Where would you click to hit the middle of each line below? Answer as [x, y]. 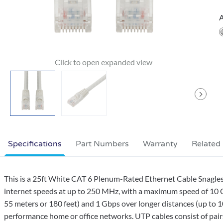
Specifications [35, 144]
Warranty [160, 144]
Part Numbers [102, 144]
